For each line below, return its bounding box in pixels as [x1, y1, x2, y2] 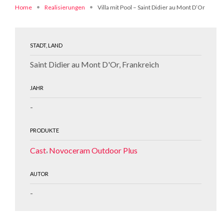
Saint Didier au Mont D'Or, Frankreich [30, 59, 159, 69]
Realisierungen [44, 3, 85, 11]
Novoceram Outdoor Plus [49, 145, 137, 155]
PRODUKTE [30, 127, 59, 133]
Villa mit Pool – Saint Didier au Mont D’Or [97, 3, 205, 11]
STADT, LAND [30, 42, 62, 48]
